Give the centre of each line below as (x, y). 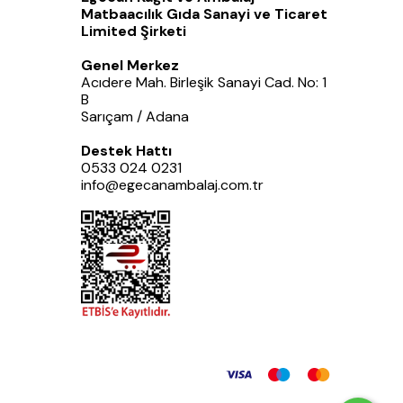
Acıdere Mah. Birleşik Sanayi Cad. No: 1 (204, 83)
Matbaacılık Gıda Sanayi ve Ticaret (204, 14)
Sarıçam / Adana (135, 117)
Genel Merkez (130, 66)
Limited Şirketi (134, 31)
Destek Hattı (126, 151)
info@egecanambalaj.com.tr (172, 185)
